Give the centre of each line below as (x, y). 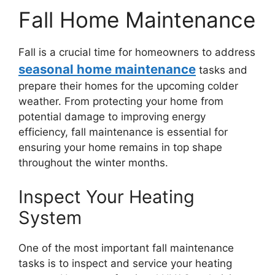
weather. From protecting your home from (121, 101)
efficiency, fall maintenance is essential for (123, 132)
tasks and (222, 70)
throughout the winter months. (93, 163)
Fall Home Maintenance (137, 20)
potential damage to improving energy (112, 117)
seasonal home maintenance (107, 69)
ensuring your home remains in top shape (120, 147)
